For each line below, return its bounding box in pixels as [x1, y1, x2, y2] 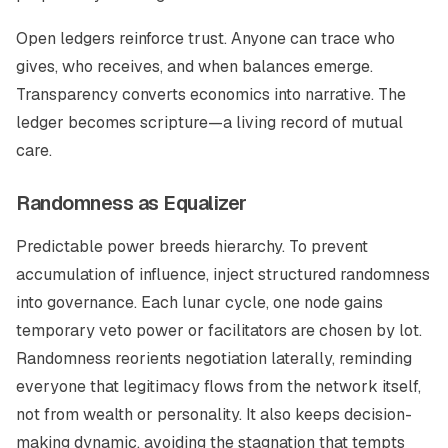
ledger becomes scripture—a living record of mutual [16, 112, 403, 133]
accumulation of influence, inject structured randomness [16, 264, 430, 285]
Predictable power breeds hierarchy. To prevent [16, 236, 368, 257]
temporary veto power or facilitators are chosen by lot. [16, 320, 422, 341]
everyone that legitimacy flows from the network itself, [16, 376, 421, 397]
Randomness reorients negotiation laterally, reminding [16, 348, 412, 369]
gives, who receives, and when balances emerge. [16, 56, 373, 77]
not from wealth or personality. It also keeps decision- [16, 404, 412, 425]
